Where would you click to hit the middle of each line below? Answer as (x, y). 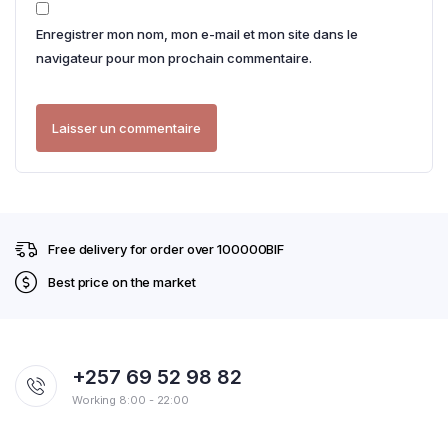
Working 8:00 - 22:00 (130, 400)
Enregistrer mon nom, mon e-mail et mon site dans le (197, 34)
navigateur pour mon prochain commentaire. (174, 58)
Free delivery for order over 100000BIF (166, 249)
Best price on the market (122, 282)
